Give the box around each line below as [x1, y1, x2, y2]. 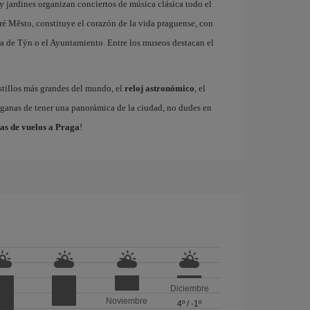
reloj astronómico [124, 83, 194, 93]
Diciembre [170, 284, 209, 294]
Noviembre [106, 296, 148, 306]
